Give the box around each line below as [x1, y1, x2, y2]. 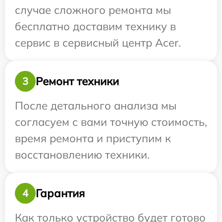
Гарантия [36, 186, 85, 200]
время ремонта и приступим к [15, 131, 171, 145]
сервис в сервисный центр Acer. [15, 36, 181, 50]
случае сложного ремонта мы [15, 3, 171, 17]
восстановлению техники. [15, 148, 150, 162]
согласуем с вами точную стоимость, [15, 115, 207, 129]
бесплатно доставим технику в [15, 19, 176, 33]
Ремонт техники [36, 74, 119, 88]
